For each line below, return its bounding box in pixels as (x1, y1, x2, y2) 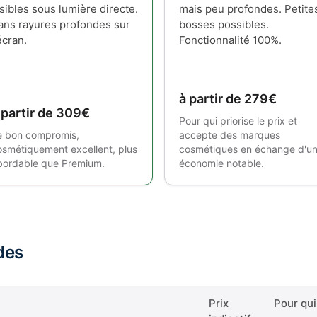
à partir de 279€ (179, 91, 277, 106)
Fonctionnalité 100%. (179, 33, 282, 47)
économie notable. (179, 157, 264, 169)
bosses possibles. (179, 18, 269, 31)
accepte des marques (179, 129, 280, 141)
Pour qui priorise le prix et (179, 115, 297, 127)
